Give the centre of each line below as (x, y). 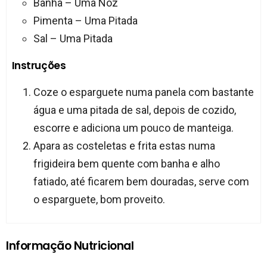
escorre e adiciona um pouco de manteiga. (133, 128)
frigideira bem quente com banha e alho (126, 163)
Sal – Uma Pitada (73, 38)
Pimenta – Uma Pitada (85, 20)
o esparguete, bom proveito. (99, 199)
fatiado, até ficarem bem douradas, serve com (141, 181)
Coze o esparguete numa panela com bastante (143, 92)
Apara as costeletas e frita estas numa (124, 145)
